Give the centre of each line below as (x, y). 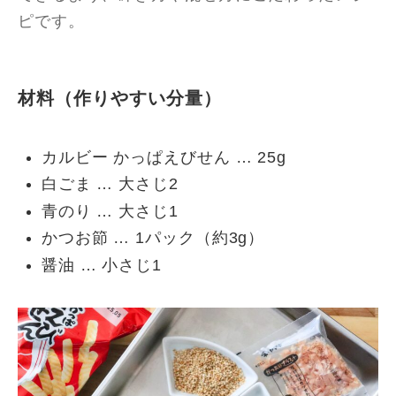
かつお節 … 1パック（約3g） (153, 238)
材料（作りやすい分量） (120, 99)
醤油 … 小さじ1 (101, 265)
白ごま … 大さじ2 (110, 184)
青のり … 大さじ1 (110, 211)
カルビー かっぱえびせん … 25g (164, 157)
